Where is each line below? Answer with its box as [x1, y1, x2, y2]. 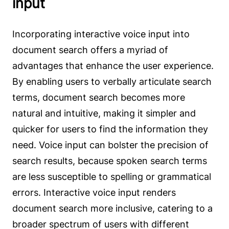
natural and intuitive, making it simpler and [12, 107, 196, 119]
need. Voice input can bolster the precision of [12, 139, 209, 150]
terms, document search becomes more [12, 91, 185, 103]
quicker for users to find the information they [12, 123, 208, 134]
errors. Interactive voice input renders [12, 187, 176, 198]
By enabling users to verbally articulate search [12, 76, 212, 87]
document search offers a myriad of [12, 44, 168, 55]
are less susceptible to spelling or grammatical [12, 171, 211, 182]
